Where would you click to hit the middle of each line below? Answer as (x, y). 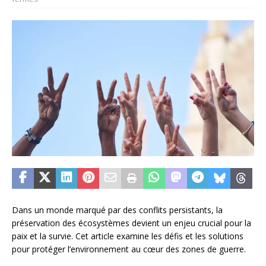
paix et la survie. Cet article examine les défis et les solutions (128, 236)
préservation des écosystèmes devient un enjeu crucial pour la (132, 223)
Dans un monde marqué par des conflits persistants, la (117, 210)
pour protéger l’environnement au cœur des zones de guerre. (129, 249)
